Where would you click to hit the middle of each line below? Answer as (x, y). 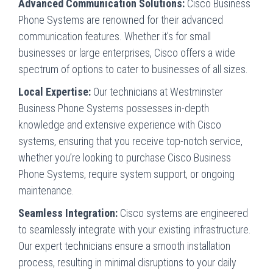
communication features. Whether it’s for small (115, 36)
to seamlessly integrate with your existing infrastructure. (135, 229)
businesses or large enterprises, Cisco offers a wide (127, 52)
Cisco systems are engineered (183, 213)
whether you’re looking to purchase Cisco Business (125, 157)
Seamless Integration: (68, 213)
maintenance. (46, 190)
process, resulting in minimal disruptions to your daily (127, 262)
